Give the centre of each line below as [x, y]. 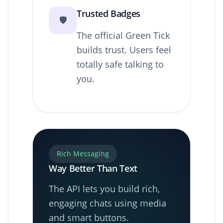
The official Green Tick [123, 35]
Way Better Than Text [93, 168]
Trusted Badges [109, 13]
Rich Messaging [83, 153]
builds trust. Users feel [124, 50]
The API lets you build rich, [104, 188]
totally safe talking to [120, 64]
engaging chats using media [108, 203]
